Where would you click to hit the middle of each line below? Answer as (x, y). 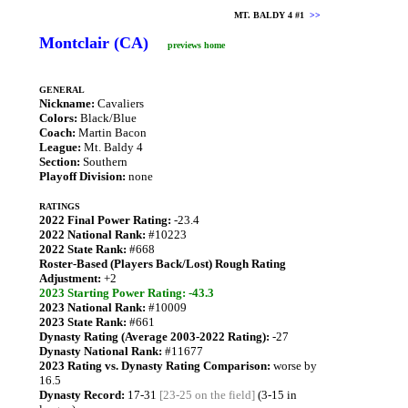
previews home (196, 45)
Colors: (58, 118)
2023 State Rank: (83, 322)
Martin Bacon (111, 133)
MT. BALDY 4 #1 (272, 15)
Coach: (57, 133)
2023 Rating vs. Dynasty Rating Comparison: (155, 366)
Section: (60, 162)
